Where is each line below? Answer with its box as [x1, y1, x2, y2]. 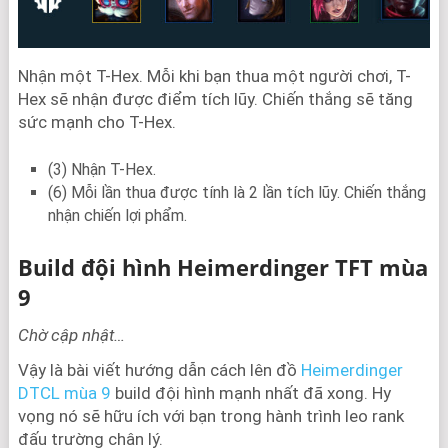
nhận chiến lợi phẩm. [47, 205, 187, 225]
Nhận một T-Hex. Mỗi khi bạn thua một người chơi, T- [17, 65, 411, 86]
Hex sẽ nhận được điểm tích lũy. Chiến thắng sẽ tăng [17, 88, 413, 109]
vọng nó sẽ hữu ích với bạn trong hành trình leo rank [17, 405, 404, 426]
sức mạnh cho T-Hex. [17, 111, 176, 132]
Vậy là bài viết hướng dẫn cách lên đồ [17, 359, 301, 380]
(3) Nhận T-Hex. [47, 159, 156, 179]
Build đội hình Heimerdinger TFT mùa [17, 251, 428, 282]
